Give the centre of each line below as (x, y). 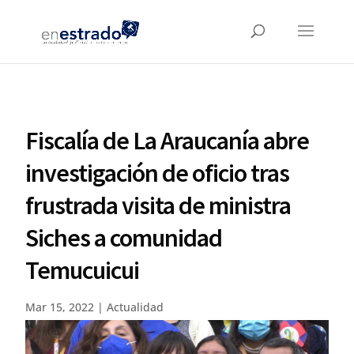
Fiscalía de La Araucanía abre (168, 141)
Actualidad (136, 307)
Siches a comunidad (124, 238)
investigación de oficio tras (158, 173)
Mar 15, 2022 (60, 307)
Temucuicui (83, 270)
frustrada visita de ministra (158, 205)
